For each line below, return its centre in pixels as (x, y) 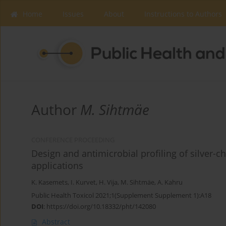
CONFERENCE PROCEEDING (73, 140)
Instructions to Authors (183, 14)
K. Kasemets (49, 183)
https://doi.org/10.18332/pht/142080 (101, 207)
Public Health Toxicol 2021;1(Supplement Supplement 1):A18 (121, 195)
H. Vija (108, 183)
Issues (73, 14)
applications (57, 166)
